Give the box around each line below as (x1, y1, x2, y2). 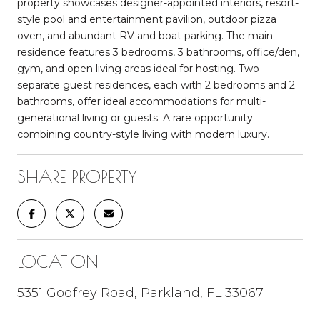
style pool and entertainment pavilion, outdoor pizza (17, 12, 276, 26)
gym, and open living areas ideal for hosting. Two (17, 61, 259, 75)
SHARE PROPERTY (17, 166, 137, 186)
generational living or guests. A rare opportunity (17, 111, 253, 124)
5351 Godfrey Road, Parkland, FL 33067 (17, 284, 264, 301)
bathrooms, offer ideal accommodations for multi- (17, 94, 266, 108)
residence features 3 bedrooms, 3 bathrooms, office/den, (17, 45, 299, 59)
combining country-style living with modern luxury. (17, 127, 269, 141)
